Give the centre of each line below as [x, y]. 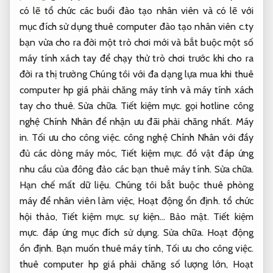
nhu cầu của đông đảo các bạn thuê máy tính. [117, 169]
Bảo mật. [190, 217]
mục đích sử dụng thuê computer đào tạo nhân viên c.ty [136, 27]
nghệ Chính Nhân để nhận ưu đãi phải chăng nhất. [128, 122]
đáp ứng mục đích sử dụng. [101, 233]
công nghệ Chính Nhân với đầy [187, 138]
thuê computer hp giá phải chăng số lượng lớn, [126, 264]
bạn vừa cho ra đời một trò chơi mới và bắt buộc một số [136, 43]
